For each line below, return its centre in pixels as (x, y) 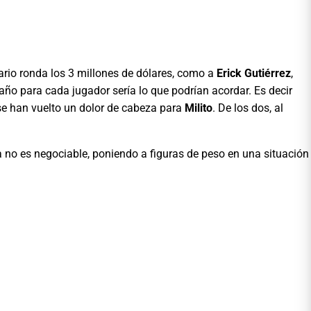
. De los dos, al (248, 108)
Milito (199, 108)
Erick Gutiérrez (254, 73)
